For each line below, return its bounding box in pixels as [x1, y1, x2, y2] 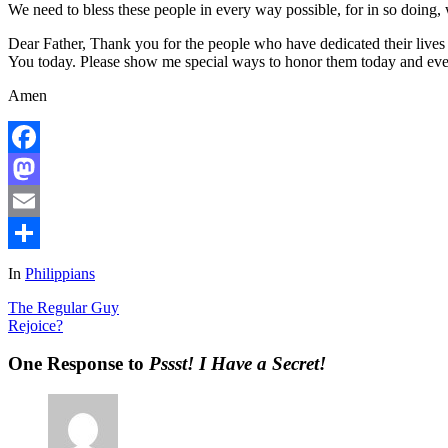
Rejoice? [8, 316, 63, 334]
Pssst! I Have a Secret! [149, 353, 326, 375]
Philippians [25, 264, 95, 282]
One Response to [8, 353, 149, 375]
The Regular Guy [8, 298, 119, 316]
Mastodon [8, 191, 71, 209]
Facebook [8, 159, 70, 177]
